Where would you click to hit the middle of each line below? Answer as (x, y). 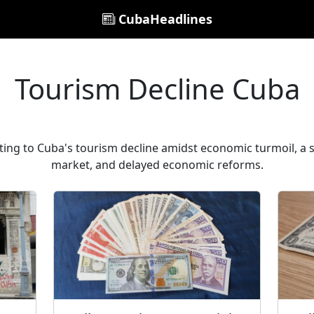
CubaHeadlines (163, 19)
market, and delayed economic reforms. (157, 165)
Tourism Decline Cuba (157, 89)
